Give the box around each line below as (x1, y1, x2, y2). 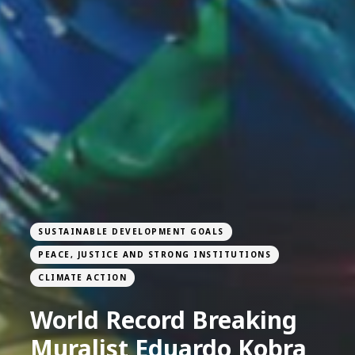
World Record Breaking (30, 303, 297, 337)
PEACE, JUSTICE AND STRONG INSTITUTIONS (38, 249, 271, 261)
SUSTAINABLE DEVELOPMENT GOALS (38, 226, 224, 238)
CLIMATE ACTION (38, 272, 127, 284)
